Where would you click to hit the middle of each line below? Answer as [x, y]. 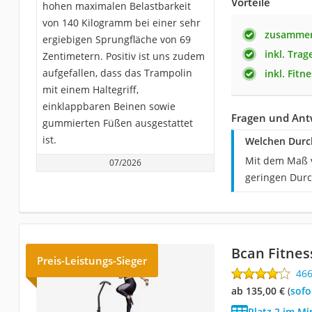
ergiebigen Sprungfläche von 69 [116, 39]
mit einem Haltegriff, [90, 89]
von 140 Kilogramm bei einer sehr [121, 22]
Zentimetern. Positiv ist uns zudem [123, 56]
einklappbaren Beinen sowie [109, 106]
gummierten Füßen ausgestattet [117, 123]
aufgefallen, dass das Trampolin [117, 72]
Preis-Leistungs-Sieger [92, 260]
